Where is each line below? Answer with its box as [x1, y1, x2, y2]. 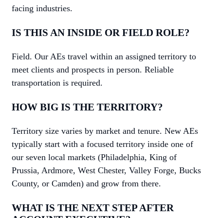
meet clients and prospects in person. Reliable [12, 65, 174, 74]
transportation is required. [12, 78, 103, 88]
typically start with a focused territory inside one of [12, 139, 193, 149]
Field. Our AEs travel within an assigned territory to [12, 52, 196, 61]
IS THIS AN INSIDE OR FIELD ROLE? [12, 27, 190, 38]
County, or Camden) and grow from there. [12, 179, 161, 188]
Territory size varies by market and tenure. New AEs [12, 126, 198, 136]
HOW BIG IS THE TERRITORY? [12, 101, 163, 113]
